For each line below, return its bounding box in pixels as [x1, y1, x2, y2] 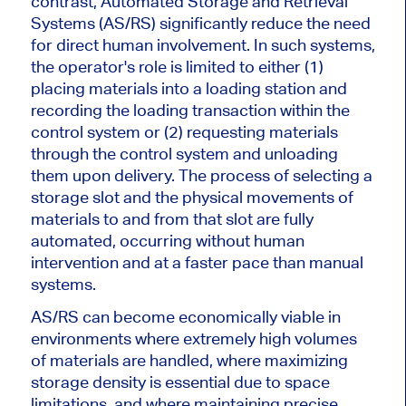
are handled [121, 350, 209, 370]
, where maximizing [208, 350, 348, 370]
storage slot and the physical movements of [30, 187, 353, 207]
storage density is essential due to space [30, 372, 330, 391]
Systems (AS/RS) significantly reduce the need [30, 13, 371, 33]
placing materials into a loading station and [30, 78, 347, 98]
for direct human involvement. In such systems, [30, 34, 375, 54]
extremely [182, 328, 256, 348]
